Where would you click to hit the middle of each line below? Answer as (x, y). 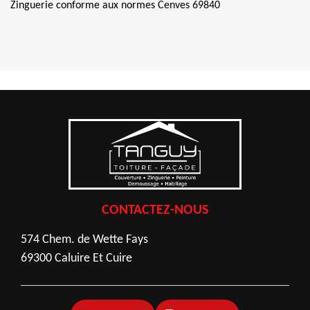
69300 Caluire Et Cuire (76, 258)
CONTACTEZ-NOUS (155, 210)
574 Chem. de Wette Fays (84, 240)
